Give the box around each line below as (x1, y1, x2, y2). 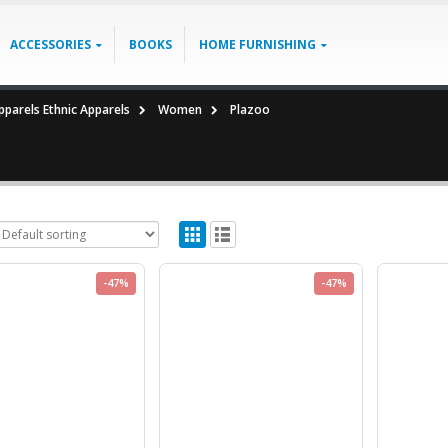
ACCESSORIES (10, 36, 91, 53)
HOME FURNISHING (199, 36, 316, 53)
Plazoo (230, 101, 270, 118)
